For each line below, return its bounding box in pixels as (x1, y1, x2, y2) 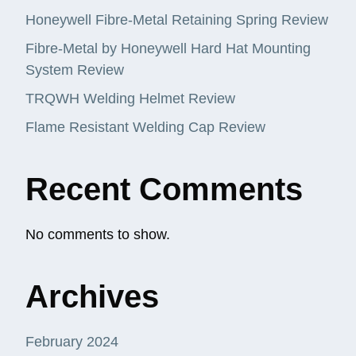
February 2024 (25, 334, 118, 350)
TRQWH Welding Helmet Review (25, 91, 235, 107)
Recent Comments (25, 172, 303, 207)
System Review (25, 62, 124, 79)
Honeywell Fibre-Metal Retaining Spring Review (25, 12, 328, 29)
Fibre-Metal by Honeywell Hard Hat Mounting (25, 41, 311, 57)
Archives (25, 279, 159, 315)
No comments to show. (25, 226, 170, 243)
